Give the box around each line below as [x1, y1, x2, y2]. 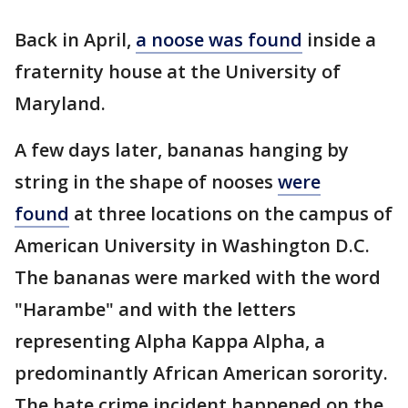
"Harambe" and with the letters [15, 297, 296, 321]
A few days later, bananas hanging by [15, 138, 349, 162]
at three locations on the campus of [69, 201, 393, 226]
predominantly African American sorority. [15, 361, 388, 385]
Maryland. [15, 91, 106, 116]
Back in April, [15, 27, 136, 52]
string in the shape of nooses [15, 169, 278, 194]
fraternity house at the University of [15, 59, 341, 84]
